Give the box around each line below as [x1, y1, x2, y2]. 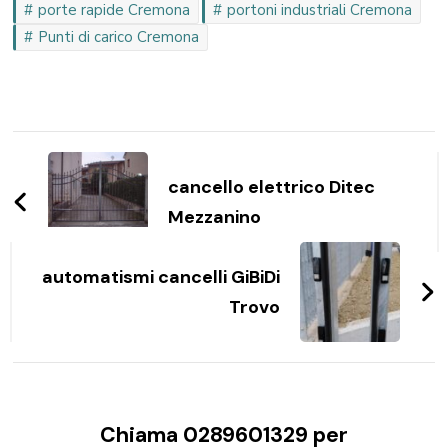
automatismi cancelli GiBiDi [41, 264, 280, 289]
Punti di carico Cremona [38, 26, 200, 47]
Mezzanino [168, 204, 262, 229]
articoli [12, 165, 126, 208]
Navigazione [12, 127, 204, 170]
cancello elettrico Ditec [168, 174, 376, 199]
